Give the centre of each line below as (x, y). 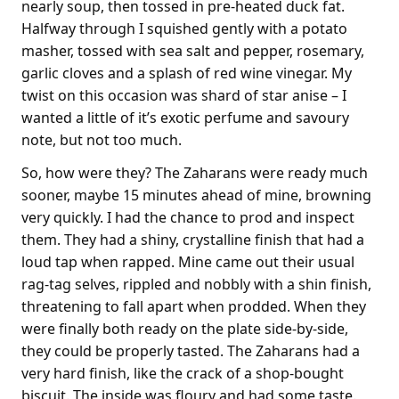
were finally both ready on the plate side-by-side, (185, 328)
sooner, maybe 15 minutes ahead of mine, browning (196, 195)
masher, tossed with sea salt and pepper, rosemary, (193, 50)
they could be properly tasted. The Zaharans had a (191, 350)
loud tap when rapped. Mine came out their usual (188, 261)
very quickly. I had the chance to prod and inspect (188, 217)
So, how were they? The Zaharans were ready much (195, 172)
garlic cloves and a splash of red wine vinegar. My (187, 73)
